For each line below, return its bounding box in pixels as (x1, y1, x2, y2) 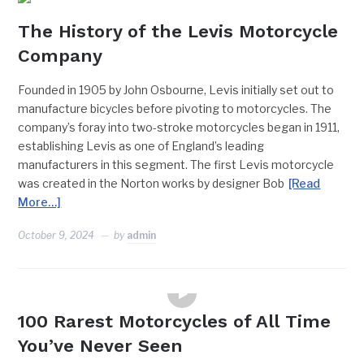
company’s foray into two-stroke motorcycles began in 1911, (18, 120, 340, 134)
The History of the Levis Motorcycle (18, 21, 339, 41)
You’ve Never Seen (18, 336, 184, 356)
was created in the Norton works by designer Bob (18, 176, 285, 190)
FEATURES (145, 277, 219, 291)
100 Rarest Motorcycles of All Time (18, 311, 331, 331)
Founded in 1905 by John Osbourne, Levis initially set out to (18, 83, 335, 97)
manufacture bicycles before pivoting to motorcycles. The (18, 102, 332, 115)
